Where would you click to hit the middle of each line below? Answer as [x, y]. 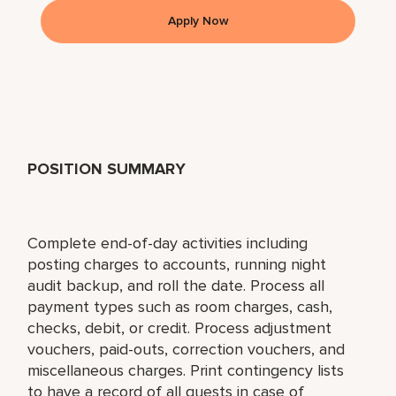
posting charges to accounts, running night [177, 264]
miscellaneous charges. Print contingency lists [186, 370]
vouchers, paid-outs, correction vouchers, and [187, 349]
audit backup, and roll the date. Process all [176, 285]
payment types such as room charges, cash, [180, 306]
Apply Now [198, 20]
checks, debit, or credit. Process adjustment [180, 327]
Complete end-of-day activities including [168, 243]
